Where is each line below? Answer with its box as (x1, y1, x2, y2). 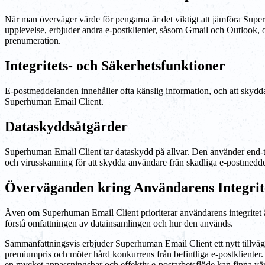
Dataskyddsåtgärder (5, 119, 128, 135)
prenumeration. (5, 35, 61, 46)
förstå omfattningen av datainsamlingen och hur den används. (5, 218, 233, 228)
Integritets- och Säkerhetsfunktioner (5, 58, 225, 74)
